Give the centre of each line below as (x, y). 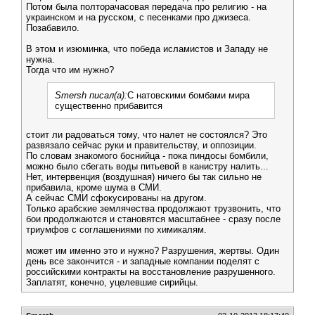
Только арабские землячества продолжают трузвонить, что (153, 208)
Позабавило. (53, 28)
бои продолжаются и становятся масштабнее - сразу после (153, 219)
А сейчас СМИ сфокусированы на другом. (116, 198)
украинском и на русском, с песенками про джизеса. (139, 17)
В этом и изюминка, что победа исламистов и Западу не (147, 49)
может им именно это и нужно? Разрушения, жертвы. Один (153, 251)
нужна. (40, 59)
